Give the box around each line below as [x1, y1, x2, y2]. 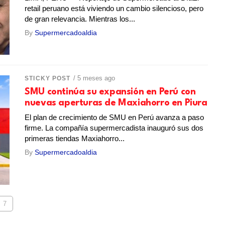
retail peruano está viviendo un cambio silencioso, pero [25, 4, 204, 13]
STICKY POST [25, 74, 71, 82]
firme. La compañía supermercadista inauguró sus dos [25, 123, 204, 132]
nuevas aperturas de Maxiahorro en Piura [25, 98, 207, 107]
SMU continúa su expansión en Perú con [25, 87, 196, 96]
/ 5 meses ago [73, 74, 115, 82]
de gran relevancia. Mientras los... [25, 14, 136, 23]
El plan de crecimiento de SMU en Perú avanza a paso [25, 113, 204, 122]
